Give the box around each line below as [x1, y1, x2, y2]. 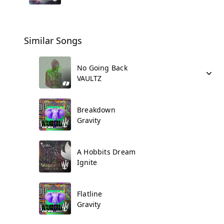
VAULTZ [77, 73, 101, 83]
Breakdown [77, 105, 115, 114]
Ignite [77, 157, 97, 167]
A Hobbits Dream [77, 147, 136, 156]
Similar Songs [24, 34, 82, 46]
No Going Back [77, 63, 127, 72]
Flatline [77, 189, 102, 198]
